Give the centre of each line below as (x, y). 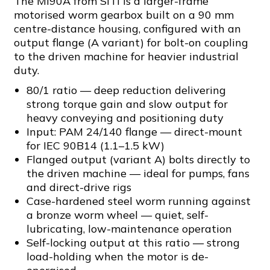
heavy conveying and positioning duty (125, 118)
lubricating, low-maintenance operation (129, 229)
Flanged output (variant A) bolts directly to (138, 159)
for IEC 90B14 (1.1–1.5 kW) (95, 146)
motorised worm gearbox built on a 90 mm (124, 15)
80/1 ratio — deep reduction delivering (126, 90)
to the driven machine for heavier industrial (126, 56)
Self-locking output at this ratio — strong (133, 243)
